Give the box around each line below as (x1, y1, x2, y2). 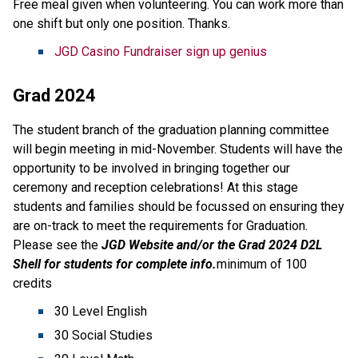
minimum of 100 (217, 256, 307, 272)
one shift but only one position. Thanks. (13, 15, 230, 31)
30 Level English (54, 303, 147, 319)
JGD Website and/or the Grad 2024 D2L (101, 237, 322, 253)
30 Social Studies (54, 327, 153, 343)
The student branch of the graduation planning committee (13, 121, 329, 137)
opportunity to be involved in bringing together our (13, 160, 290, 176)
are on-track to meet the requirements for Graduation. (13, 217, 308, 233)
